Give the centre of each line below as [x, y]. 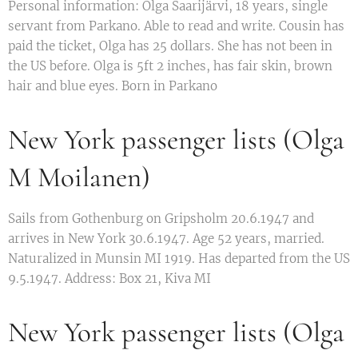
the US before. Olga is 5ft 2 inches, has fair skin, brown [170, 66]
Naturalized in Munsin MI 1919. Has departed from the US [179, 259]
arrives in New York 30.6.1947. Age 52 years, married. [166, 239]
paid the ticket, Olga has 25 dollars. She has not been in [170, 46]
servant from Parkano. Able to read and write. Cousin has [176, 26]
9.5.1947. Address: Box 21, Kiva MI [109, 278]
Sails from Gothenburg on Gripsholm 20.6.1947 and [161, 219]
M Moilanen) [79, 177]
